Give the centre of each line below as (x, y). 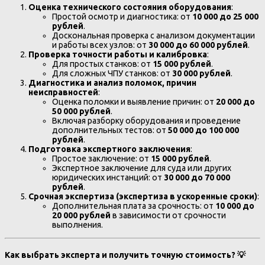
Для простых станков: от (102, 64)
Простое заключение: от (101, 159)
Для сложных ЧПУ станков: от (112, 74)
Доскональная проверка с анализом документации (153, 36)
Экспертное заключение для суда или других (142, 168)
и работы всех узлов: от (100, 45)
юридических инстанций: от (108, 178)
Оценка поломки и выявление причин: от (134, 102)
